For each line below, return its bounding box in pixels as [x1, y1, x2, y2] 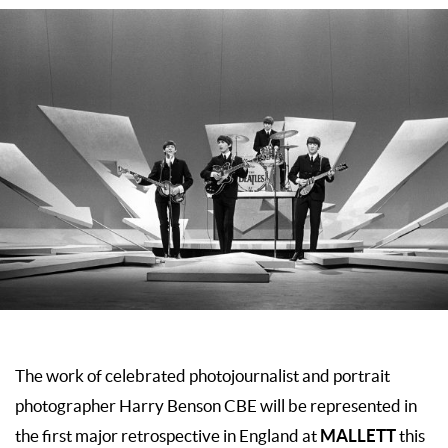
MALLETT [320, 425, 396, 445]
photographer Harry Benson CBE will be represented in [15, 396, 417, 415]
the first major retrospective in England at [15, 426, 320, 445]
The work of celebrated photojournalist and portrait [15, 366, 390, 385]
